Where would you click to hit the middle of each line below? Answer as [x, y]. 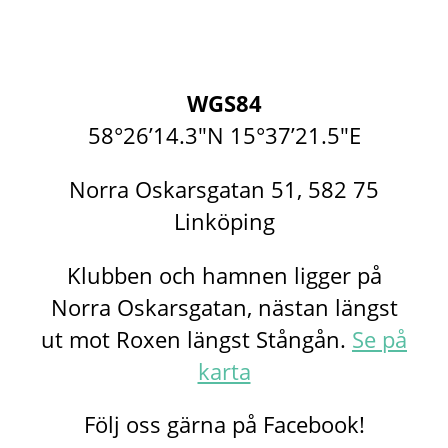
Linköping [224, 221]
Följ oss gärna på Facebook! [224, 425]
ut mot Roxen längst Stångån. [196, 339]
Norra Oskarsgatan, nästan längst [224, 307]
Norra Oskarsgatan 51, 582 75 [224, 189]
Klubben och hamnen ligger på [224, 275]
